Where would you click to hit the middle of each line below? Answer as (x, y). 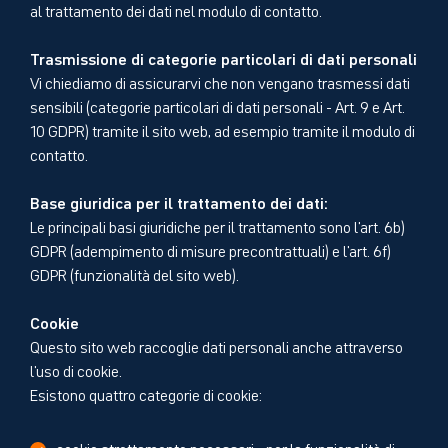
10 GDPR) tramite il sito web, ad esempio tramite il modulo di (222, 129)
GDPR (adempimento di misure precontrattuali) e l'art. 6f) (210, 249)
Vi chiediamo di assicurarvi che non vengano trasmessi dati (220, 81)
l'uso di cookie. (77, 369)
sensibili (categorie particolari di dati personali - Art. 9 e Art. (217, 105)
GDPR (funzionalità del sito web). (134, 273)
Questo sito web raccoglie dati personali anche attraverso (216, 345)
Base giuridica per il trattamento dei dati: (179, 201)
